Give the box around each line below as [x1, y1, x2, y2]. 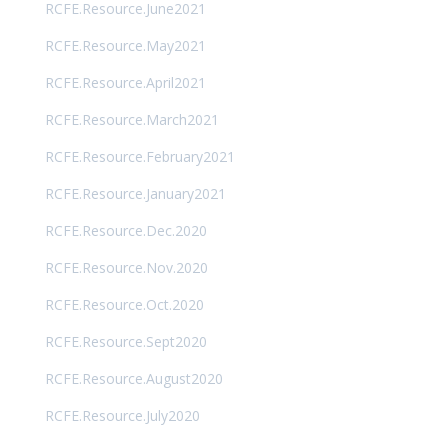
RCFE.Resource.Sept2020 [44, 331, 207, 351]
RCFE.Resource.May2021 [44, 35, 206, 55]
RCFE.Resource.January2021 [44, 183, 226, 203]
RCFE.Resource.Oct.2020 [44, 294, 204, 314]
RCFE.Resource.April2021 [44, 72, 206, 92]
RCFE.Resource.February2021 [44, 146, 235, 166]
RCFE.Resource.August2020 [44, 368, 223, 388]
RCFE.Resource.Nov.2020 [44, 257, 208, 277]
